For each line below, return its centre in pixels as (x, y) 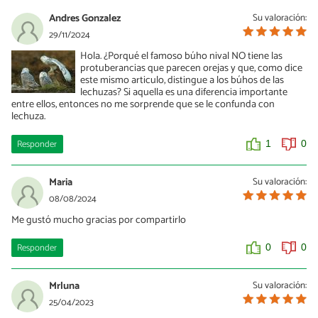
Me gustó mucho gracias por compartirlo (99, 220)
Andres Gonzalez (85, 18)
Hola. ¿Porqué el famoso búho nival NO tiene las (182, 56)
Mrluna (64, 286)
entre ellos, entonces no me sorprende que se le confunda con (143, 104)
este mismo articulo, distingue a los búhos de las (182, 80)
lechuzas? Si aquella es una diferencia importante (184, 92)
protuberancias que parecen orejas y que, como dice (192, 68)
